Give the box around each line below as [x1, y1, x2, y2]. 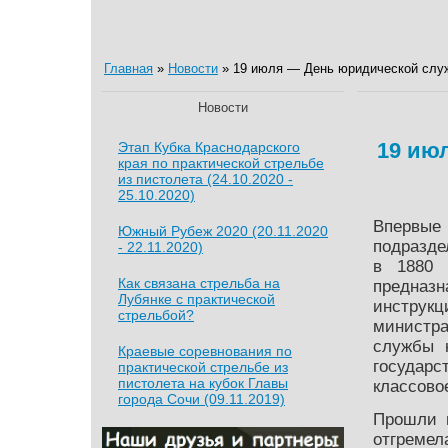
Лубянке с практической [118, 291, 275, 307]
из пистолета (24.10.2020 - [118, 171, 293, 187]
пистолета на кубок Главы [118, 375, 288, 391]
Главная [104, 61, 153, 76]
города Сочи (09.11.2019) [118, 391, 285, 407]
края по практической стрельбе [118, 155, 324, 171]
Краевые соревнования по [118, 343, 292, 359]
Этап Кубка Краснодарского [118, 139, 300, 155]
